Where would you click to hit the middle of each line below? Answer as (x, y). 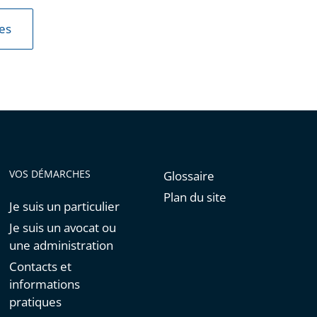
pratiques (36, 302)
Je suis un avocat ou (63, 227)
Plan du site (195, 197)
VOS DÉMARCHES (50, 174)
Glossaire (189, 176)
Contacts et (41, 266)
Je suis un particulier (65, 206)
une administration (62, 245)
